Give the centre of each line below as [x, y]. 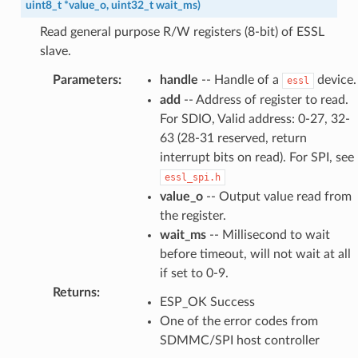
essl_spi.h [192, 177]
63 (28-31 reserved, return [233, 138]
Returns [74, 292]
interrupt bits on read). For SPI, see [257, 157]
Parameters [85, 80]
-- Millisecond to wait [268, 235]
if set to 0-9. [194, 273]
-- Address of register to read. [264, 99]
